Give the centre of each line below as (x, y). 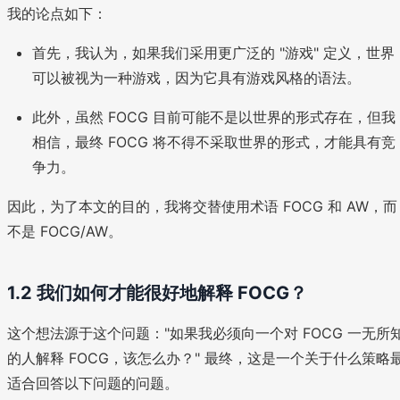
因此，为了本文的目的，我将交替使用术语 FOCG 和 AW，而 (202, 207)
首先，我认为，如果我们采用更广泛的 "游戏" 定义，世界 (213, 53)
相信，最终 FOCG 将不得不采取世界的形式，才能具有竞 (214, 142)
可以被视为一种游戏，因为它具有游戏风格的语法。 (196, 78)
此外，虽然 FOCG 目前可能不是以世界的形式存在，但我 (214, 117)
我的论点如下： (57, 14)
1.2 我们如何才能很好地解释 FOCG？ (157, 293)
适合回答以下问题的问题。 (93, 383)
